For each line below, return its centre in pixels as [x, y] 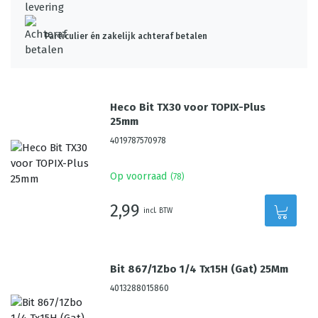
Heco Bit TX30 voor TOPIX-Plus [188, 107]
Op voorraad [139, 176]
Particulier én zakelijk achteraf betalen [126, 36]
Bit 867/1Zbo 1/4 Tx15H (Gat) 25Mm [199, 269]
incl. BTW [158, 210]
